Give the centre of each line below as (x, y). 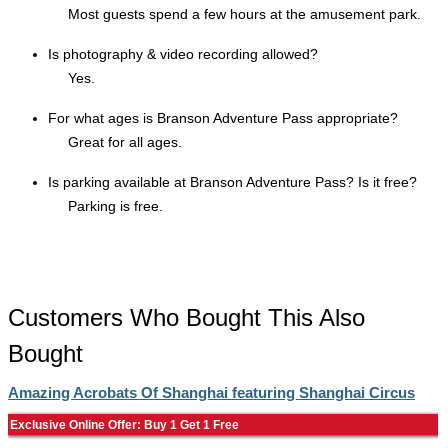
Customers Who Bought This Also (186, 317)
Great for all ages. (125, 142)
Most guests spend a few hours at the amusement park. (244, 14)
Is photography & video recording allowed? (183, 54)
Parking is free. (115, 206)
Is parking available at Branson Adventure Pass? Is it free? (232, 182)
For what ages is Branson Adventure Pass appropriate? (223, 118)
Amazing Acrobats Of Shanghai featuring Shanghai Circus (211, 392)
